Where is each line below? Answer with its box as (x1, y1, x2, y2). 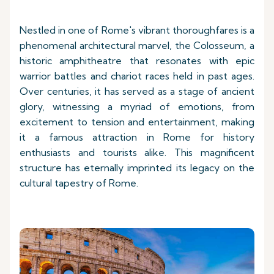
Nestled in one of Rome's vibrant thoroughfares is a (20, 24, 254, 36)
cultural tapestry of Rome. (20, 177, 141, 189)
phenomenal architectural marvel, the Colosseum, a (20, 39, 254, 51)
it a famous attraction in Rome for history (20, 131, 254, 143)
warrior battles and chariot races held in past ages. (20, 70, 254, 82)
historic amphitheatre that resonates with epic (20, 54, 254, 67)
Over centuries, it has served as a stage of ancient (20, 85, 254, 97)
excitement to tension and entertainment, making (20, 116, 254, 128)
